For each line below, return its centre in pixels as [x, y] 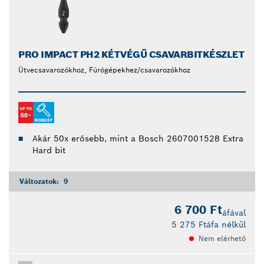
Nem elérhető [222, 238]
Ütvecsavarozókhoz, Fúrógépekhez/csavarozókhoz [104, 70]
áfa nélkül [226, 224]
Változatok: [40, 181]
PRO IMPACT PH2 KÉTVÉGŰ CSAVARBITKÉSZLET [131, 54]
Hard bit [49, 150]
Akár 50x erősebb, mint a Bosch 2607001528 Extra [138, 138]
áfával [234, 212]
